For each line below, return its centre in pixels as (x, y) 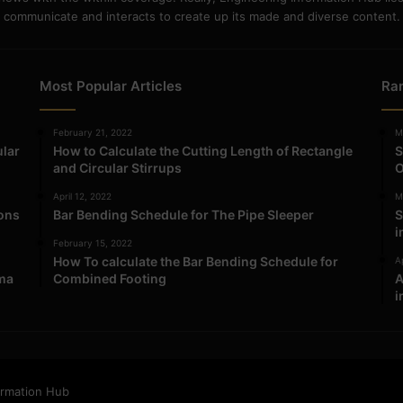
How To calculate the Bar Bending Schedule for (196, 261)
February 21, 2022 (93, 132)
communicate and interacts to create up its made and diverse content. (201, 16)
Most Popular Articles (111, 85)
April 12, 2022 (83, 196)
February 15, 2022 (93, 242)
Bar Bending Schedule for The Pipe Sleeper (184, 214)
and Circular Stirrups (118, 167)
